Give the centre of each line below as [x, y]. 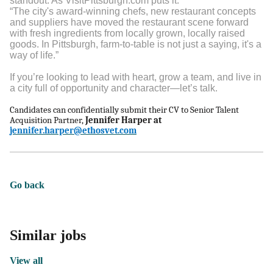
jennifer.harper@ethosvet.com [73, 131]
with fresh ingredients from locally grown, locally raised [127, 33]
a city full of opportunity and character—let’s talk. [114, 88]
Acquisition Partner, [47, 120]
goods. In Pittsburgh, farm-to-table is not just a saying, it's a [136, 44]
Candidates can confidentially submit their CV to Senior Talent [124, 110]
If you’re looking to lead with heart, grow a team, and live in [136, 77]
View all [26, 261]
